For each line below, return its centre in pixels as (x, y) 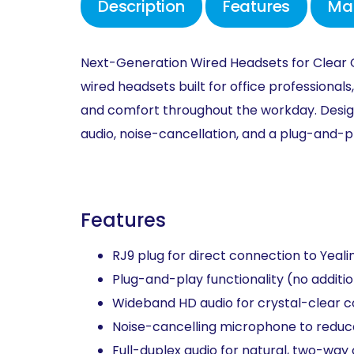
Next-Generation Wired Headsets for (197, 63)
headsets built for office (193, 87)
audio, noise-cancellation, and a (180, 134)
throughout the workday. (241, 110)
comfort (135, 110)
